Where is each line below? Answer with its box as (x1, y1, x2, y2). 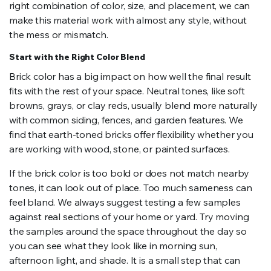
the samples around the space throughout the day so (9, 225, 247, 237)
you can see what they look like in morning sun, (9, 240, 217, 252)
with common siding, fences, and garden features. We (9, 114, 243, 126)
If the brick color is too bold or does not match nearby (9, 167, 250, 179)
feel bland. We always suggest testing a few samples (9, 196, 241, 208)
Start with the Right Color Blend (9, 51, 145, 62)
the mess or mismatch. (9, 28, 108, 41)
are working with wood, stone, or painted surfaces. (9, 143, 230, 155)
